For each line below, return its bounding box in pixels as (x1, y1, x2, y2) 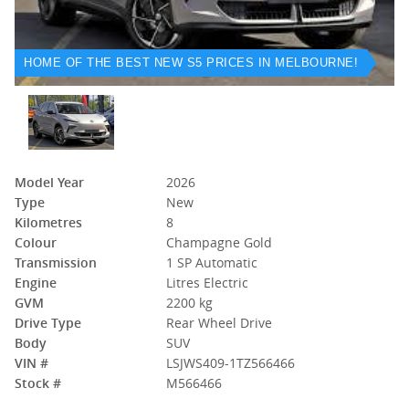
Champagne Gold (166, 234, 273, 251)
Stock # (15, 374, 61, 392)
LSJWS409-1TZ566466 (166, 354, 296, 372)
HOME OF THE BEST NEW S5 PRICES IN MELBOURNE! (24, 55, 358, 69)
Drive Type (15, 314, 81, 331)
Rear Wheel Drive (166, 314, 273, 331)
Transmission (15, 254, 97, 271)
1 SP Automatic (166, 254, 258, 271)
